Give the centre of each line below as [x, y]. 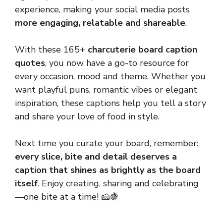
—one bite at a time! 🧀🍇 [67, 197]
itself [26, 184]
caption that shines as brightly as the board [108, 170]
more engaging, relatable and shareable [100, 23]
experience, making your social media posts [102, 10]
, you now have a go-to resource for [117, 63]
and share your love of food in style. [87, 117]
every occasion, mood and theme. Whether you [110, 77]
